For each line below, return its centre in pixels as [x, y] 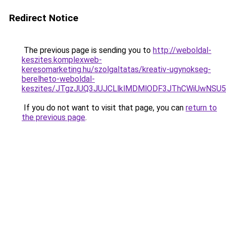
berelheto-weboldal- [58, 79]
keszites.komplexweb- [62, 60]
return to [201, 108]
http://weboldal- [182, 50]
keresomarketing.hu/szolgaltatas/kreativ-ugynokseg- [116, 69]
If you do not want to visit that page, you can [104, 108]
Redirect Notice [44, 18]
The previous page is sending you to [87, 50]
